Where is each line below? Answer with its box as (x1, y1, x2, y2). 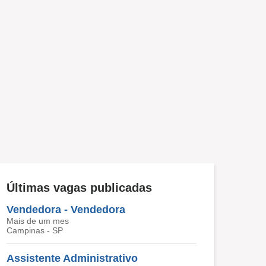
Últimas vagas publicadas (7, 181, 152, 194)
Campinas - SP (7, 226, 63, 235)
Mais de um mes (7, 216, 69, 226)
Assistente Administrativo (7, 252, 138, 264)
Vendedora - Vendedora (7, 204, 125, 216)
